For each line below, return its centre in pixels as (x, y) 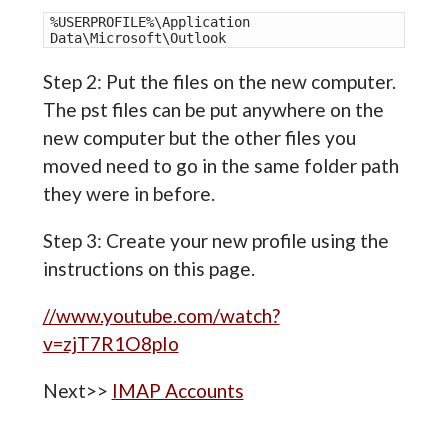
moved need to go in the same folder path (220, 165)
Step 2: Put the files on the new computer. (219, 81)
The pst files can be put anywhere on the (213, 109)
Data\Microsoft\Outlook (141, 38)
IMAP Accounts (177, 391)
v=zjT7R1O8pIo (110, 344)
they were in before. (128, 193)
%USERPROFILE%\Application (149, 22)
